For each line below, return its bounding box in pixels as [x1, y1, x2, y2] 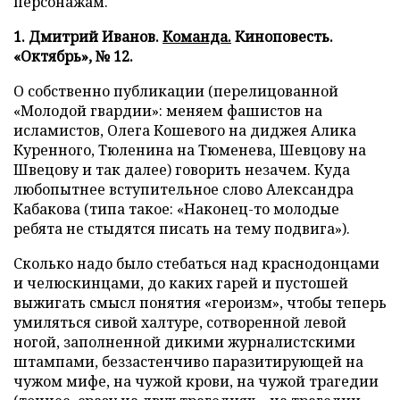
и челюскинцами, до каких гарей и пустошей [13, 273, 348, 293]
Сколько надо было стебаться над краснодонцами [13, 254, 379, 273]
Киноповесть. [231, 27, 333, 46]
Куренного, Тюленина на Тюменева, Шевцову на [13, 140, 366, 160]
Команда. [162, 27, 231, 46]
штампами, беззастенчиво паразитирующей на [13, 352, 363, 371]
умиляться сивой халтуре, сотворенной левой [13, 312, 346, 332]
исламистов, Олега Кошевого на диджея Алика [13, 121, 356, 140]
